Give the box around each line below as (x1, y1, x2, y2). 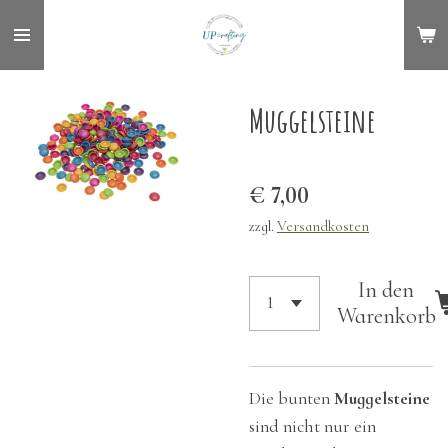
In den (358, 277, 415, 304)
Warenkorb (336, 303, 436, 330)
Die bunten (249, 387, 334, 409)
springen (9, 69, 85, 89)
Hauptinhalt (9, 41, 108, 61)
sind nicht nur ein (249, 415, 376, 437)
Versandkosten (277, 217, 369, 236)
